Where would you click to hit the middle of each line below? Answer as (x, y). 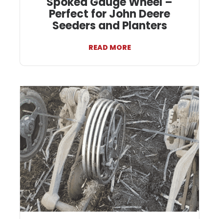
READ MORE (109, 48)
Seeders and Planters (109, 26)
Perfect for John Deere (109, 14)
